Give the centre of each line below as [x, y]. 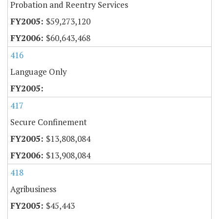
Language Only [39, 72]
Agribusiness [33, 189]
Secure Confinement [49, 122]
